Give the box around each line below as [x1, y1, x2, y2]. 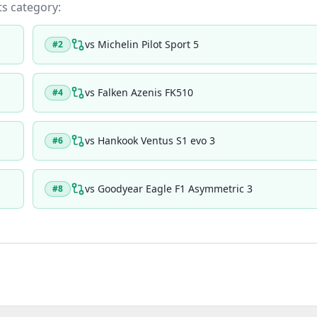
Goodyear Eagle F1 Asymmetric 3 [98, 182, 253, 195]
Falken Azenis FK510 [98, 86, 193, 99]
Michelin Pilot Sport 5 [98, 38, 199, 51]
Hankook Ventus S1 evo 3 [98, 134, 215, 147]
